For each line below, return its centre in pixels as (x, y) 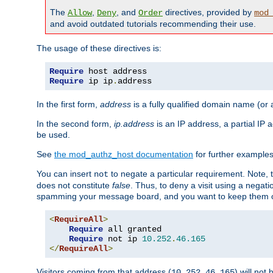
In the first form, (68, 105)
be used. (53, 135)
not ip (122, 239)
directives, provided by (208, 12)
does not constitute (74, 186)
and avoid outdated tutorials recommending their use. (153, 24)
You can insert (65, 174)
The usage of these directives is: (99, 48)
